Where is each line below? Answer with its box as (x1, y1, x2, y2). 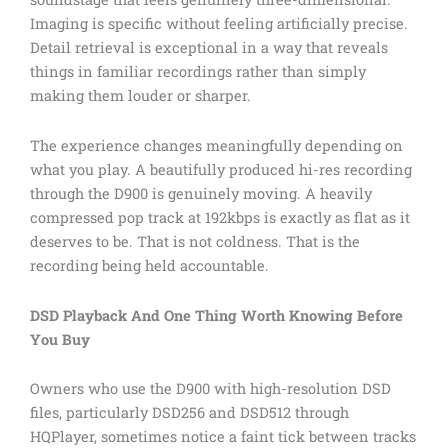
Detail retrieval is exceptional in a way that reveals (30, 38, 388, 58)
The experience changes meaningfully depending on (30, 135, 403, 155)
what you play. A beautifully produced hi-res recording (30, 159, 412, 179)
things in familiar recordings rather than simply (30, 62, 366, 82)
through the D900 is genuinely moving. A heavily (30, 183, 372, 203)
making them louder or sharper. (30, 86, 251, 106)
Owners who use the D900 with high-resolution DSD (30, 379, 391, 399)
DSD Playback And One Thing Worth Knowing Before (30, 305, 403, 325)
